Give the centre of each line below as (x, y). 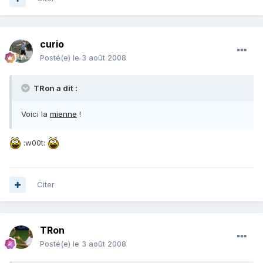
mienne (63, 114)
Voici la (36, 114)
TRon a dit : (55, 88)
